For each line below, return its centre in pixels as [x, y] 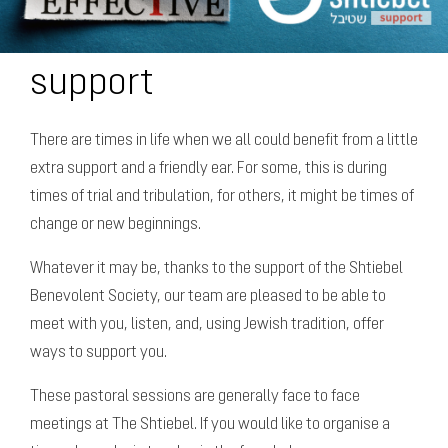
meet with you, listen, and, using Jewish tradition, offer [207, 324]
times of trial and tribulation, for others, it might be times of [222, 196]
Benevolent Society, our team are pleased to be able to [208, 296]
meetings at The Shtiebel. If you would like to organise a [210, 424]
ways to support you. [98, 352]
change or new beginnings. [115, 224]
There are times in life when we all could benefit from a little [224, 140]
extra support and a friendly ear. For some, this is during [208, 168]
